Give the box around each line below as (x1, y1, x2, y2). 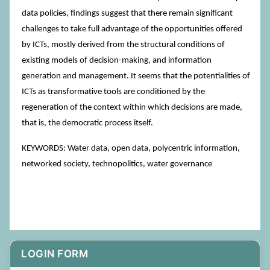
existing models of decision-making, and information (22, 56, 212, 65)
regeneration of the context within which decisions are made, (22, 103, 242, 112)
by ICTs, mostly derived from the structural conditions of (22, 40, 225, 49)
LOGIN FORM (21, 248, 88, 260)
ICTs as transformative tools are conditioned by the (22, 87, 205, 96)
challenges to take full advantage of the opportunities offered (22, 25, 242, 34)
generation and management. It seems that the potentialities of (22, 72, 250, 81)
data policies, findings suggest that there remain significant (22, 9, 233, 18)
